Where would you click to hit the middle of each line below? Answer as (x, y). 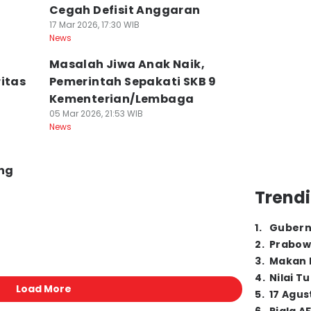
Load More (43, 289)
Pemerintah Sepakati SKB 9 (133, 82)
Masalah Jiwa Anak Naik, (127, 64)
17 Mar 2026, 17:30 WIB (94, 25)
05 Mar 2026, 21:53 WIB (96, 114)
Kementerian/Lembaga (121, 99)
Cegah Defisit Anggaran (125, 10)
